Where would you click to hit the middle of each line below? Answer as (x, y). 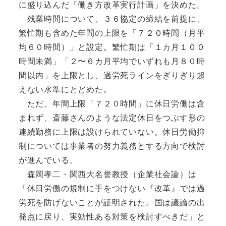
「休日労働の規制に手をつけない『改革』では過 (112, 188)
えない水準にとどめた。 (65, 89)
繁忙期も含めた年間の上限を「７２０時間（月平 (112, 32)
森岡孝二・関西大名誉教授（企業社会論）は (107, 174)
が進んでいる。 (48, 159)
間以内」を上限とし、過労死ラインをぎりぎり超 (112, 75)
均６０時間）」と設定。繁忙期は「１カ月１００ (112, 46)
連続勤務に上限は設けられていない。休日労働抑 (112, 131)
